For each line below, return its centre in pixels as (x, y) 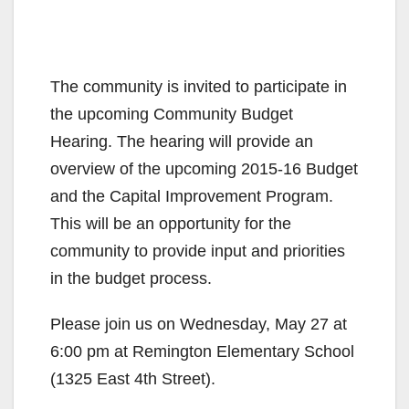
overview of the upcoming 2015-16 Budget (204, 168)
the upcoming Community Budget (172, 114)
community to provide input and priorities (198, 251)
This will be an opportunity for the (171, 223)
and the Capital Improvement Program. (192, 196)
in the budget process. (131, 278)
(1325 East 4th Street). (133, 378)
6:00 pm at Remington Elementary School (202, 351)
